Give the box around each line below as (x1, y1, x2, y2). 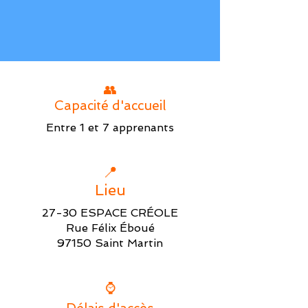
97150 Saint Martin (57, 236, 163, 250)
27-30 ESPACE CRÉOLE (42, 206, 178, 219)
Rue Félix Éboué (65, 221, 155, 234)
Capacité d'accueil (54, 98, 166, 113)
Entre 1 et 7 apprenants (46, 121, 174, 134)
